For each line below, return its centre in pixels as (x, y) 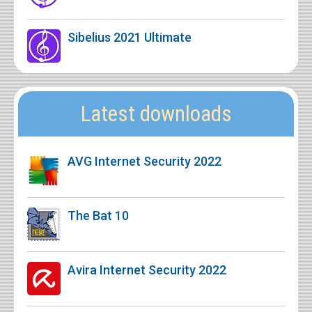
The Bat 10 (98, 215)
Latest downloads (156, 114)
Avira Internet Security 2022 (147, 270)
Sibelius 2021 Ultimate (130, 37)
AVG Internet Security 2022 (145, 161)
